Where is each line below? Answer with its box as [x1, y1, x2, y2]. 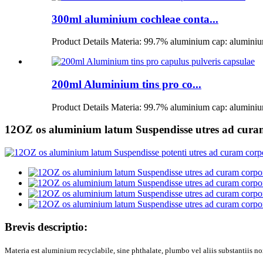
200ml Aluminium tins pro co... [52, 77, 201, 90]
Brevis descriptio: [5, 220, 87, 233]
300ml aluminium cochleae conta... [52, 12, 218, 25]
